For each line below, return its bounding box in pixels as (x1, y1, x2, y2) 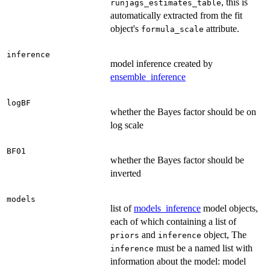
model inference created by (110, 58, 213, 69)
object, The (201, 230, 246, 240)
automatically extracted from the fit (110, 10, 242, 21)
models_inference (134, 203, 201, 214)
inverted (110, 168, 141, 179)
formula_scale (141, 25, 204, 34)
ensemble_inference (110, 72, 186, 83)
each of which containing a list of (110, 216, 236, 227)
